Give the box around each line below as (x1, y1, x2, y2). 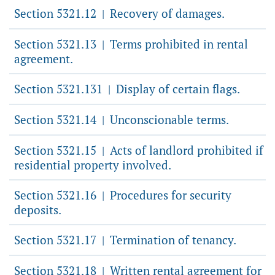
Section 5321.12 (14, 6, 99, 21)
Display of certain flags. (113, 81, 240, 96)
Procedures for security (107, 187, 231, 203)
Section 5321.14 (14, 112, 99, 127)
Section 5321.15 (14, 142, 99, 158)
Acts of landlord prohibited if (107, 142, 263, 158)
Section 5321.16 (14, 187, 99, 203)
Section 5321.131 (14, 81, 106, 96)
